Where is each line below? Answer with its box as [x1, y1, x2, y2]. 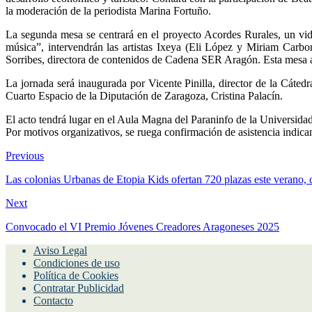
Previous [6, 149, 44, 162]
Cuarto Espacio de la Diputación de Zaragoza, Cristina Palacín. [6, 89, 283, 102]
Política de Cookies [33, 269, 118, 281]
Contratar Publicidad [33, 281, 124, 294]
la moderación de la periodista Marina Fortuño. [6, 4, 211, 17]
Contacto [33, 294, 73, 306]
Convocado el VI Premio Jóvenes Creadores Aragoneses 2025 [6, 220, 279, 233]
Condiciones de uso [33, 256, 120, 269]
